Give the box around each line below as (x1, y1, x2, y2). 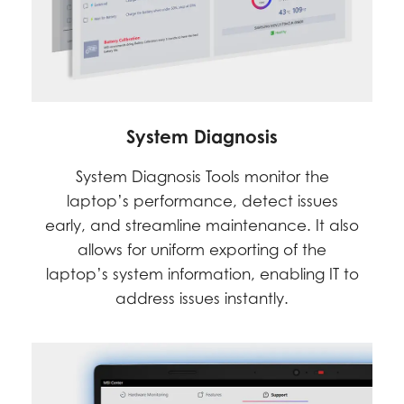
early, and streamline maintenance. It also (45, 216, 359, 235)
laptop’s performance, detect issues (66, 192, 338, 211)
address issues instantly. (115, 289, 289, 308)
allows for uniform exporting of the (78, 241, 326, 260)
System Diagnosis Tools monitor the (75, 168, 329, 187)
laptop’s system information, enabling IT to (45, 265, 359, 284)
